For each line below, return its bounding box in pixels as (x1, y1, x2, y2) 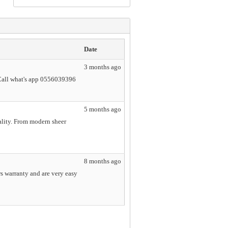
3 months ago (84, 63, 121, 71)
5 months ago (84, 105, 121, 113)
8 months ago (84, 157, 121, 165)
